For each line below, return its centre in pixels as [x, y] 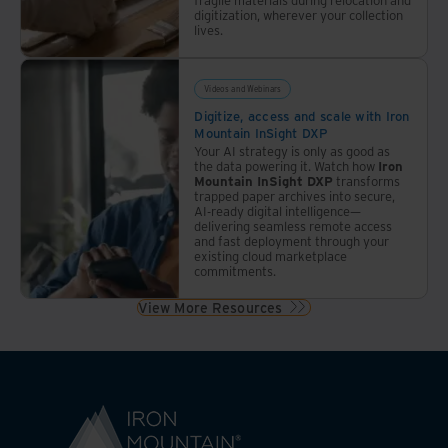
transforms [367, 180]
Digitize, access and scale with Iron [302, 115]
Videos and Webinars [243, 88]
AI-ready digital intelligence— [278, 210]
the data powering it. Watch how [286, 165]
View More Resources [210, 307]
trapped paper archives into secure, [295, 195]
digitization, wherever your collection [299, 14]
